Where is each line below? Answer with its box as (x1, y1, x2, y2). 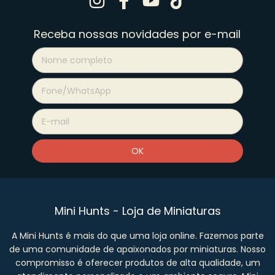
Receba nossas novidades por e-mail (34, 26, 241, 42)
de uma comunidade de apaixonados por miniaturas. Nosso (9, 242, 266, 255)
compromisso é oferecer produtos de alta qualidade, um (15, 256, 260, 269)
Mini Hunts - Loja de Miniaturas (54, 203, 221, 219)
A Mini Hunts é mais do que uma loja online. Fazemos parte (11, 229, 264, 242)
